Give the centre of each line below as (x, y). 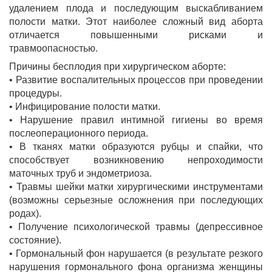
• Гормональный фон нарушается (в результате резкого (136, 253)
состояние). (35, 240)
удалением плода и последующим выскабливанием (136, 8)
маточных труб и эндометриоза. (80, 173)
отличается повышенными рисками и (136, 35)
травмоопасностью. (53, 48)
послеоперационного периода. (79, 133)
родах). (25, 213)
